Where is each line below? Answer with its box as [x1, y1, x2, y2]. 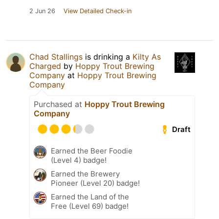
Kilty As [132, 52, 161, 62]
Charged [29, 61, 61, 71]
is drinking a [83, 52, 132, 62]
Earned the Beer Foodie [51, 146, 132, 156]
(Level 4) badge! [51, 155, 107, 165]
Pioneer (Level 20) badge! [51, 178, 140, 188]
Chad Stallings [29, 52, 83, 62]
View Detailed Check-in [64, 7, 131, 15]
